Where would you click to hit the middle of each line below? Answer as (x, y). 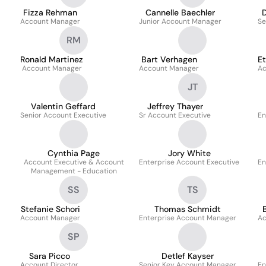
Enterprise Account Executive (189, 162)
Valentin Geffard (63, 106)
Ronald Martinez (52, 59)
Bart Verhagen (169, 59)
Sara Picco (49, 256)
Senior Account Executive (63, 115)
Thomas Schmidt (188, 209)
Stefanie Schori (50, 209)
